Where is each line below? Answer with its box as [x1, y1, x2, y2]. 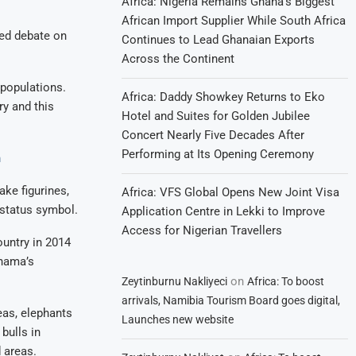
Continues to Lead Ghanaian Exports [122, 33, 315, 47]
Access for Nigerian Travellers [122, 223, 283, 238]
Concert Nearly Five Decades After [122, 128, 305, 142]
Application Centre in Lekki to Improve [122, 204, 326, 219]
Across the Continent [122, 52, 235, 66]
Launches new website [122, 313, 234, 326]
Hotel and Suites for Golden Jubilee [122, 109, 311, 123]
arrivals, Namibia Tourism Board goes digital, [122, 294, 341, 307]
